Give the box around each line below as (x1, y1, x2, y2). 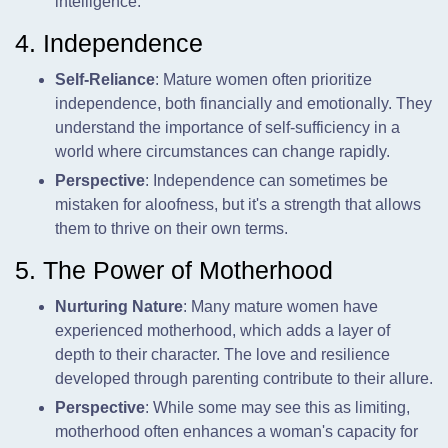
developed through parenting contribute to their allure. (55, 370, 433, 388)
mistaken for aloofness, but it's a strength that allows (55, 196, 421, 214)
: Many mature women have (183, 298, 378, 316)
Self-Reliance (55, 71, 155, 89)
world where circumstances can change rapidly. (55, 143, 390, 161)
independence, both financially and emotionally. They (55, 95, 432, 113)
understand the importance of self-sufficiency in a (55, 119, 400, 137)
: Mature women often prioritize (155, 71, 372, 89)
